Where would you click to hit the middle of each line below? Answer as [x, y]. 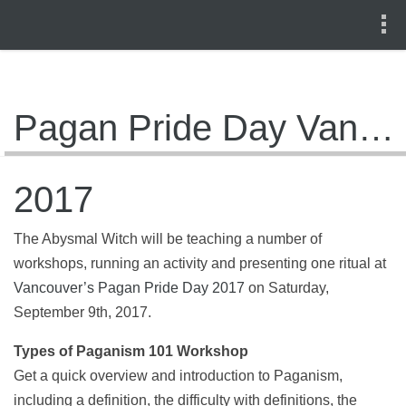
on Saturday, [287, 288]
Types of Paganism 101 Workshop [133, 351]
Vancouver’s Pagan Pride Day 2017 [129, 288]
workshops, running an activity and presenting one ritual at [200, 263]
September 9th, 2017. [82, 312]
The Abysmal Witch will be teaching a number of [168, 239]
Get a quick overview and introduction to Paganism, [178, 376]
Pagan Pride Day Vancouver [376, 128]
